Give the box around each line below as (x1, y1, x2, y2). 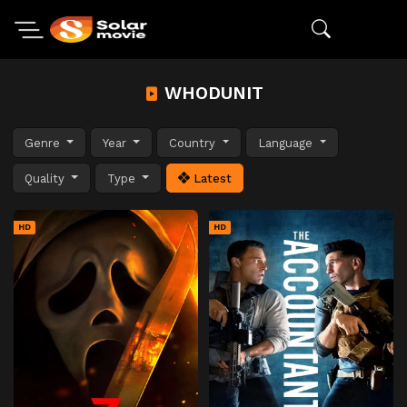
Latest (190, 171, 233, 185)
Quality (25, 171, 68, 185)
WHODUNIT (158, 83, 263, 104)
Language (258, 135, 317, 150)
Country (169, 135, 220, 150)
